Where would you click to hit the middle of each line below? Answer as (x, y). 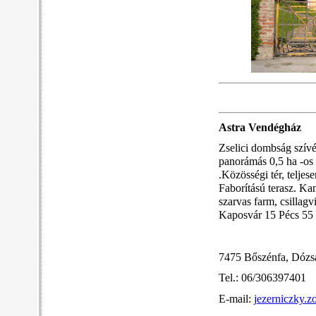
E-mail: (236, 299)
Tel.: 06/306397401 (262, 278)
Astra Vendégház (260, 127)
